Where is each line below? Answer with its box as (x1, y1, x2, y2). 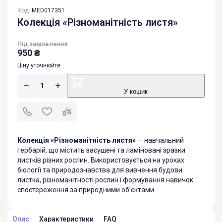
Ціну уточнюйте (17, 61, 60, 69)
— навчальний (136, 136, 184, 144)
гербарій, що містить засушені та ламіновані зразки (17, 146, 185, 154)
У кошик (124, 88, 148, 95)
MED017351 (32, 6, 65, 14)
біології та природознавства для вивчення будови (17, 166, 182, 174)
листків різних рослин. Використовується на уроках (17, 156, 184, 164)
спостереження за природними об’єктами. (17, 185, 156, 194)
